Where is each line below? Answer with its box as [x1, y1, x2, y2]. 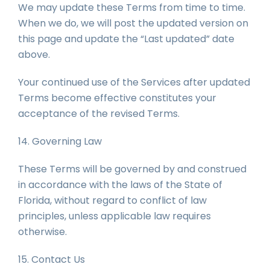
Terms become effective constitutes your [18, 91, 216, 105]
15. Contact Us [18, 253, 85, 266]
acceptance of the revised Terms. [18, 107, 180, 121]
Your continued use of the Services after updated [18, 75, 250, 89]
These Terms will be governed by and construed [18, 162, 246, 176]
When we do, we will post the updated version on [18, 16, 248, 30]
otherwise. [18, 225, 67, 239]
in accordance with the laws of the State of [18, 178, 222, 192]
